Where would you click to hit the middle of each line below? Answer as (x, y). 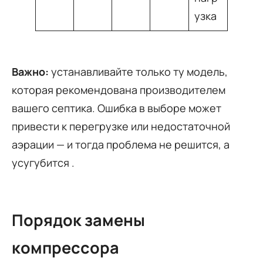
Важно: (30, 71)
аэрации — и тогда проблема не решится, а (121, 144)
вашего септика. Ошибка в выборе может (117, 108)
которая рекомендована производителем (119, 90)
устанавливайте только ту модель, (138, 71)
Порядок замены (78, 220)
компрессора (65, 248)
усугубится (42, 162)
